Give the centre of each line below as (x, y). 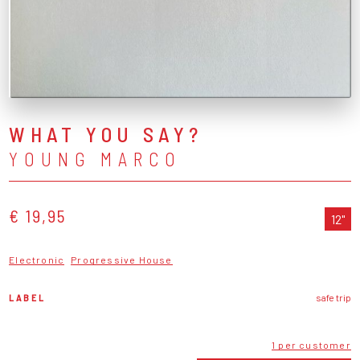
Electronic (37, 259)
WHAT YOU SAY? (106, 133)
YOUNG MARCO (95, 159)
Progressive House (122, 259)
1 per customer (311, 344)
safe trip (333, 297)
